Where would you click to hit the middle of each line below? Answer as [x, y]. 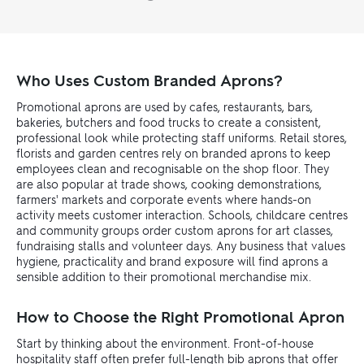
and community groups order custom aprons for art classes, [175, 230]
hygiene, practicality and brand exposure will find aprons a [172, 261]
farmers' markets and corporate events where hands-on [164, 199]
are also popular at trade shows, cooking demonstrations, [169, 184]
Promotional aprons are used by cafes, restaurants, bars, [165, 107]
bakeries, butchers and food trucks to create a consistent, [169, 122]
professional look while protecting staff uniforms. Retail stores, [182, 138]
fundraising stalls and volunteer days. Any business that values [181, 246]
